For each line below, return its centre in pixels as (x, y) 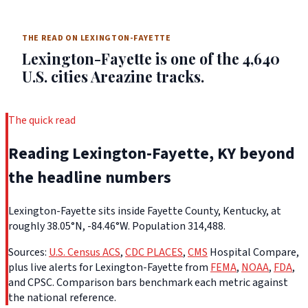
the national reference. (62, 298)
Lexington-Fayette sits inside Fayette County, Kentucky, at (145, 211)
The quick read (42, 121)
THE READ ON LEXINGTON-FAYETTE (97, 38)
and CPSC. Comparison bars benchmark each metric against (148, 283)
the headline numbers (90, 178)
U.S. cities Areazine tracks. (113, 77)
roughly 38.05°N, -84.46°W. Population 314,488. (117, 227)
